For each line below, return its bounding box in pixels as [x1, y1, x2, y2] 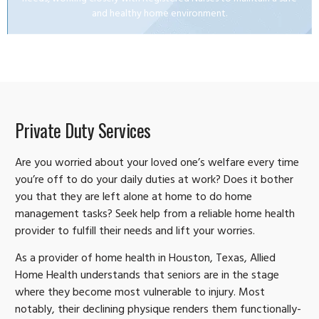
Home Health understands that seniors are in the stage [15, 266, 279, 288]
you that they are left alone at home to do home [15, 187, 252, 209]
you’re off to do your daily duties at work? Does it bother [15, 169, 293, 192]
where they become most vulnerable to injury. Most [15, 283, 265, 305]
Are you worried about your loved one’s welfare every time [15, 152, 299, 174]
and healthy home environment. [92, 4, 227, 24]
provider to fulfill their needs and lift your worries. [15, 221, 255, 243]
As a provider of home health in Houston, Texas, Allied [15, 249, 276, 271]
